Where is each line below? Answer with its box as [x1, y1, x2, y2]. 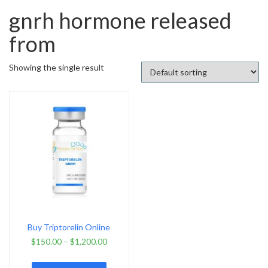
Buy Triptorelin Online [28, 222, 111, 233]
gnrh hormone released [9, 7, 232, 33]
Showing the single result [9, 62, 104, 72]
